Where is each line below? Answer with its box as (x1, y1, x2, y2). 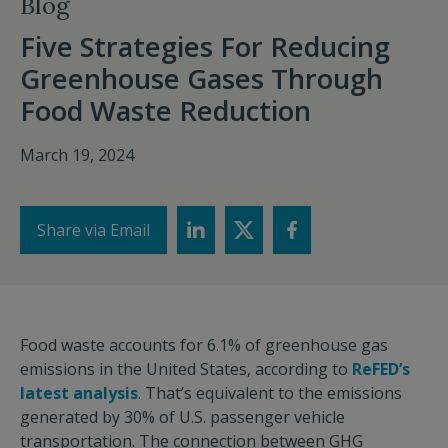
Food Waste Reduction (20, 92, 311, 129)
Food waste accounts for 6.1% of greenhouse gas (20, 334, 388, 356)
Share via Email (37, 219, 150, 241)
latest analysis (20, 382, 138, 404)
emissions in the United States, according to (20, 358, 352, 380)
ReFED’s (352, 358, 410, 380)
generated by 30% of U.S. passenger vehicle (20, 406, 345, 428)
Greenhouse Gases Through (20, 60, 383, 97)
